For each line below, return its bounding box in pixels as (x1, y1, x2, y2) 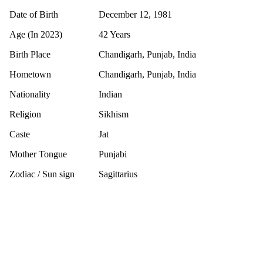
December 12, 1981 (99, 9, 172, 19)
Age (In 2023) (9, 29, 62, 39)
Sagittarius (99, 168, 137, 179)
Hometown (9, 69, 51, 79)
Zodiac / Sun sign (9, 168, 75, 179)
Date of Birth (9, 9, 58, 19)
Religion (9, 109, 41, 119)
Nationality (9, 89, 50, 99)
